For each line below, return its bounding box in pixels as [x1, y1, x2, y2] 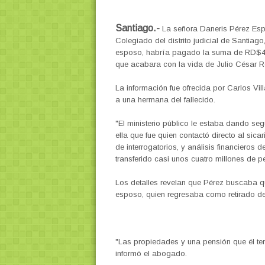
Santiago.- [115, 22, 160, 33]
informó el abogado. [115, 248, 187, 258]
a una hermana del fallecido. [115, 95, 215, 104]
